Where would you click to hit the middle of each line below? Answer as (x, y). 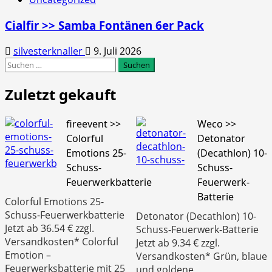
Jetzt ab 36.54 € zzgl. (49, 228)
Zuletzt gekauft (60, 94)
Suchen (21, 63)
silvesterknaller (49, 51)
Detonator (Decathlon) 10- (196, 216)
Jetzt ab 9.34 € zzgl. (178, 243)
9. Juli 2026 (116, 51)
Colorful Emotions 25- (54, 201)
